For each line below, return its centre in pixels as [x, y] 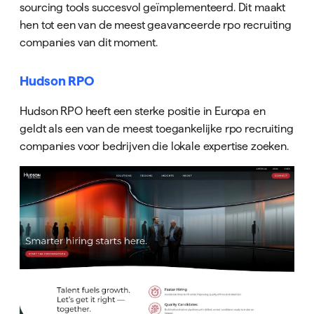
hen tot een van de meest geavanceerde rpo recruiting [156, 25]
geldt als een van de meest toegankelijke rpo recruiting [157, 128]
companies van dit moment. [89, 42]
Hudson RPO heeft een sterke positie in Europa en [143, 110]
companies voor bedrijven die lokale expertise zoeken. [154, 145]
